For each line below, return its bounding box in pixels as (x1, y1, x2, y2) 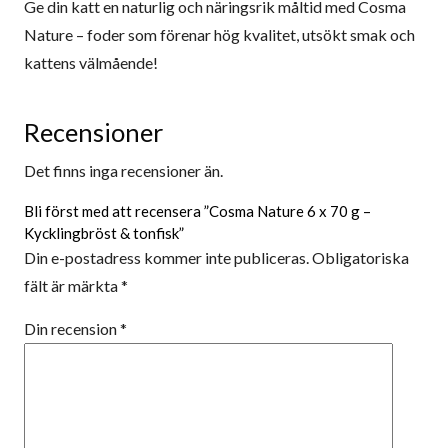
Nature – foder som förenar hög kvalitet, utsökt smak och (24, 25, 415, 45)
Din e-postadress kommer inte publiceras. (24, 248, 309, 268)
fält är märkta (24, 276, 121, 296)
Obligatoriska (312, 248, 409, 268)
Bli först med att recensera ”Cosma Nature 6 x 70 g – (24, 202, 371, 221)
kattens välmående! (24, 53, 158, 73)
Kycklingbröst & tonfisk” (24, 224, 184, 243)
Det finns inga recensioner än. (24, 161, 223, 181)
